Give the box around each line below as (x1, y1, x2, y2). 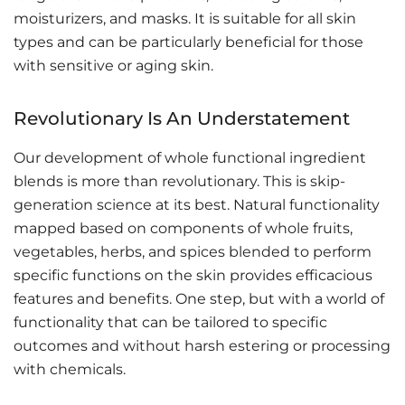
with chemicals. (14, 360, 126, 378)
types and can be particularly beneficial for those (14, 33, 363, 51)
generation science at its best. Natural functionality (14, 195, 380, 213)
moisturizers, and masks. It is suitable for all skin (14, 9, 356, 27)
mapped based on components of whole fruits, (14, 219, 353, 237)
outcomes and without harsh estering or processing (14, 336, 391, 354)
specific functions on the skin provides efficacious (14, 266, 372, 284)
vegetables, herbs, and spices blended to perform (14, 242, 372, 260)
